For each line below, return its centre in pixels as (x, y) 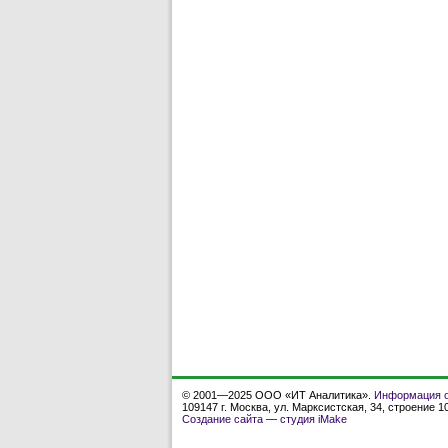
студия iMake (313, 419)
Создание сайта (222, 419)
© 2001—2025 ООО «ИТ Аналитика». (278, 395)
